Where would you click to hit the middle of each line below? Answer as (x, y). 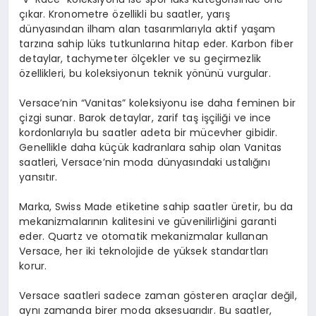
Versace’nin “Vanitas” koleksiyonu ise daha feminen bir (157, 103)
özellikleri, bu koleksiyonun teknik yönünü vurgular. (145, 73)
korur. (33, 266)
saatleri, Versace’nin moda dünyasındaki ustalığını (145, 162)
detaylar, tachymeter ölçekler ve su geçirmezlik (140, 58)
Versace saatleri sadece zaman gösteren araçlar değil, (158, 295)
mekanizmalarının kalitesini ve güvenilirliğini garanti (148, 221)
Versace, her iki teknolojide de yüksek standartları (144, 251)
